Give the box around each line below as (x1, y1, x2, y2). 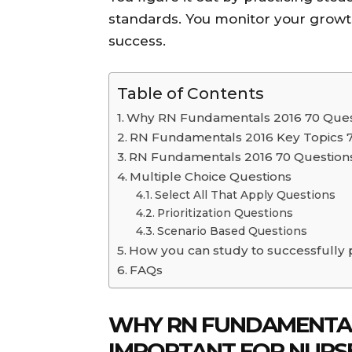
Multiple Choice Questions (130, 168, 292, 184)
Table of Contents (117, 82, 264, 103)
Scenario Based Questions (156, 224, 307, 237)
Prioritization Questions (156, 206, 293, 219)
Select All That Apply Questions (154, 188, 335, 201)
